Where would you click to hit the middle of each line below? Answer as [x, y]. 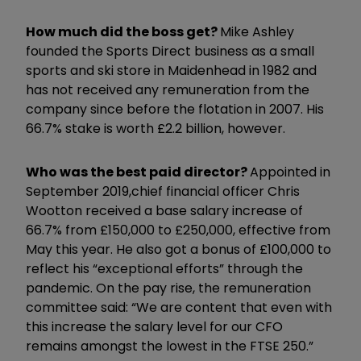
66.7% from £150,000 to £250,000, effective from [178, 230]
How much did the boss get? [123, 31]
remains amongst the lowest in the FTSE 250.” [170, 346]
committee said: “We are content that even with [179, 307]
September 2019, [79, 191]
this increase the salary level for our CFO [154, 326]
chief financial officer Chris [216, 191]
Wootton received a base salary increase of [164, 210]
